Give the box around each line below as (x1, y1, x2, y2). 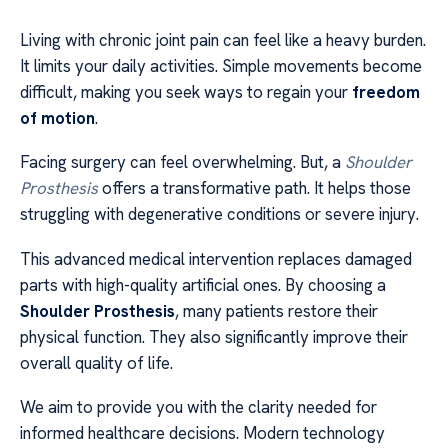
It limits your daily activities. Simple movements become (20, 55, 422, 77)
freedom (352, 81, 420, 103)
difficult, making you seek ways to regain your (20, 81, 352, 103)
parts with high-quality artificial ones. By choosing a (20, 273, 386, 296)
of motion (20, 107, 95, 129)
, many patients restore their (175, 299, 378, 322)
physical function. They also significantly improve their (20, 325, 408, 348)
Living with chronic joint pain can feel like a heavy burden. (20, 29, 426, 51)
